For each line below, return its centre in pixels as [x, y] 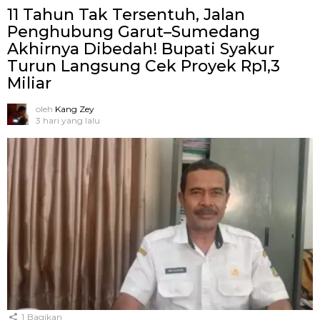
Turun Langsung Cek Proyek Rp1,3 [144, 66]
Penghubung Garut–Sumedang [134, 31]
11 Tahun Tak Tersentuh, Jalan [126, 14]
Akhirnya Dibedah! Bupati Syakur [141, 49]
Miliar [29, 83]
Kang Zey [75, 109]
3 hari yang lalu [68, 120]
